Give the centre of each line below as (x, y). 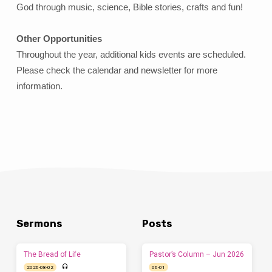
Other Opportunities (59, 39)
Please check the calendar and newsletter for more (117, 71)
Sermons (39, 224)
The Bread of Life (53, 254)
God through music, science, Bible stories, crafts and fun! (129, 8)
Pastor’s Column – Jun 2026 (196, 254)
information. (39, 87)
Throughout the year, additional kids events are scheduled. (132, 55)
